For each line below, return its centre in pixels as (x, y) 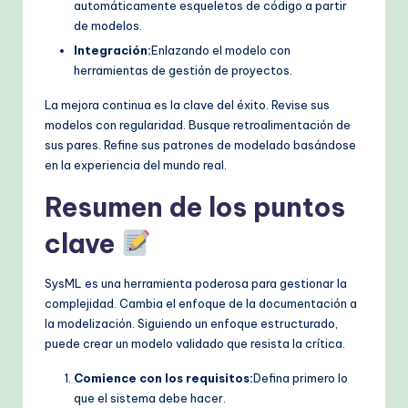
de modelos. (108, 26)
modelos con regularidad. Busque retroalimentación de (198, 125)
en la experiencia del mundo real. (136, 165)
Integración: (112, 51)
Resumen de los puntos (195, 208)
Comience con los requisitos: (163, 378)
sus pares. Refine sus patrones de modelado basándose (200, 145)
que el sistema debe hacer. (150, 398)
